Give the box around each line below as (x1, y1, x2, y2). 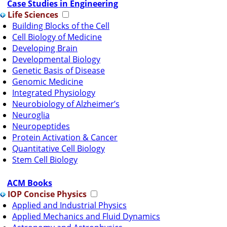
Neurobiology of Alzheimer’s (12, 98, 120, 109)
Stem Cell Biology (12, 154, 78, 165)
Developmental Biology (12, 53, 100, 65)
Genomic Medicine (12, 75, 83, 87)
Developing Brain (12, 42, 78, 54)
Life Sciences (6, 9, 58, 20)
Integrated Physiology (12, 87, 95, 98)
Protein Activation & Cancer (12, 131, 118, 143)
